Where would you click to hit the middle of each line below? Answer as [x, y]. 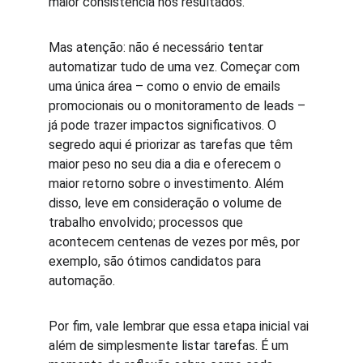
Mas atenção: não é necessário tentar [158, 47]
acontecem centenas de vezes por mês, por [176, 242]
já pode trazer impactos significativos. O [164, 125]
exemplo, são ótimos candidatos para [156, 261]
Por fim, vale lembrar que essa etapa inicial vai [180, 326]
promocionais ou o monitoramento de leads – [179, 106]
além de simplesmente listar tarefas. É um [170, 346]
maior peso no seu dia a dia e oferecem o [167, 164]
